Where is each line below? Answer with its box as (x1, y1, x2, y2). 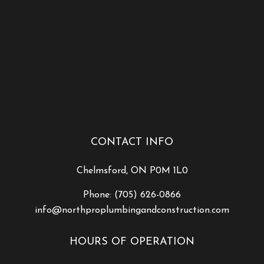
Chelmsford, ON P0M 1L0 (76, 166, 188, 176)
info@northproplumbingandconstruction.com (35, 205, 229, 215)
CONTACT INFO (91, 136, 173, 148)
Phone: (83, 190, 114, 200)
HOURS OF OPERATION (70, 236, 194, 247)
